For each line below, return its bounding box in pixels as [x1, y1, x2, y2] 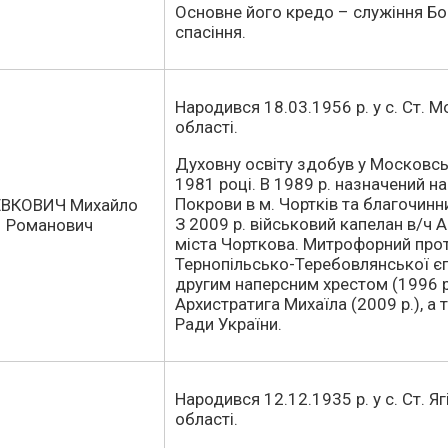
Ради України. [175, 314, 282, 334]
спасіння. [175, 22, 246, 42]
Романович [6, 215, 93, 235]
